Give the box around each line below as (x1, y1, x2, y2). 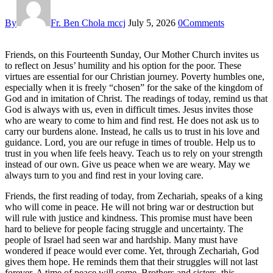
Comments (183, 17, 224, 28)
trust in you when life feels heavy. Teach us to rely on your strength (5, 147, 263, 158)
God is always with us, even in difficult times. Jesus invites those (5, 104, 253, 115)
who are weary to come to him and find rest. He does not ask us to (5, 115, 259, 126)
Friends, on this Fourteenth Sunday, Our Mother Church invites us (5, 49, 259, 60)
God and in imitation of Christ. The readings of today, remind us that (5, 93, 268, 104)
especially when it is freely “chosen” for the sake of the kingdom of (5, 82, 263, 93)
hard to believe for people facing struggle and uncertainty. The (5, 223, 243, 234)
